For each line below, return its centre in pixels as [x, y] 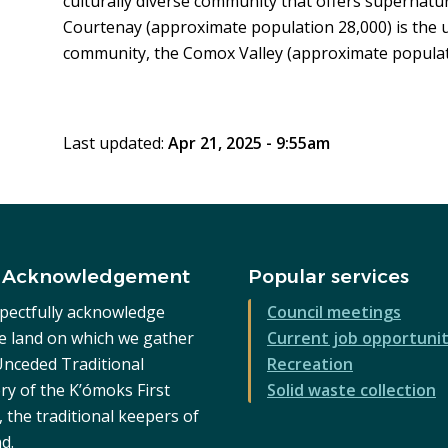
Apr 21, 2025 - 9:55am [248, 143]
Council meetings [333, 312]
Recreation [309, 364]
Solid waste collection [351, 390]
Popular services [328, 277]
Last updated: [115, 143]
